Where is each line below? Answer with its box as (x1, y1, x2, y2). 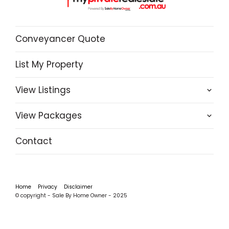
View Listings (15, 83, 71, 96)
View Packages (15, 109, 82, 122)
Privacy (38, 182, 57, 191)
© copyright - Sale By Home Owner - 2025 (15, 191, 127, 199)
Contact (15, 134, 52, 147)
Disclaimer (64, 182, 93, 191)
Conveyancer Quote (15, 32, 105, 45)
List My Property (15, 58, 83, 71)
